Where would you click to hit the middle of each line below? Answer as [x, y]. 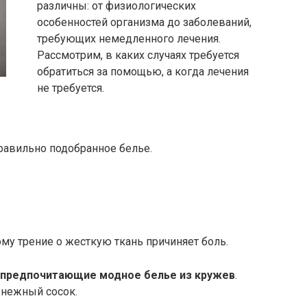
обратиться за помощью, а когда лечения [143, 72]
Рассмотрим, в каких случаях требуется [138, 55]
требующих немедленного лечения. [129, 39]
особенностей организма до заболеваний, [144, 22]
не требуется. [71, 88]
